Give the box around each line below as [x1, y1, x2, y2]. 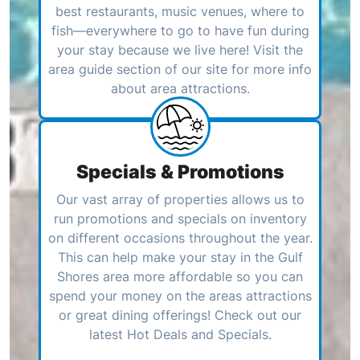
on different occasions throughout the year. [47, 229, 313, 246]
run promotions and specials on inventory [53, 210, 307, 227]
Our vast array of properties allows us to [55, 190, 305, 207]
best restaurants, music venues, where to [55, 2, 305, 19]
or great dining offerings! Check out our [59, 306, 301, 323]
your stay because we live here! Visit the [57, 41, 303, 58]
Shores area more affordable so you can [57, 268, 303, 284]
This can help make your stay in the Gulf [57, 248, 303, 265]
